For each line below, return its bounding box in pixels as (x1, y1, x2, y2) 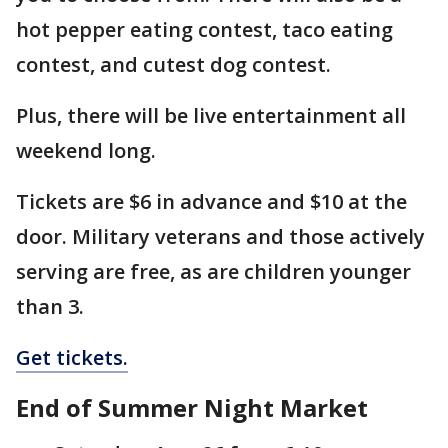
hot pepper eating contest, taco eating (16, 16, 393, 43)
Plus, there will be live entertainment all (16, 102, 406, 129)
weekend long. (16, 137, 156, 164)
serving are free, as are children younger (16, 258, 411, 285)
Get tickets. (16, 344, 128, 371)
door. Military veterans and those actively (16, 223, 425, 250)
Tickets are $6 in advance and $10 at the (16, 188, 407, 215)
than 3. (16, 293, 89, 320)
